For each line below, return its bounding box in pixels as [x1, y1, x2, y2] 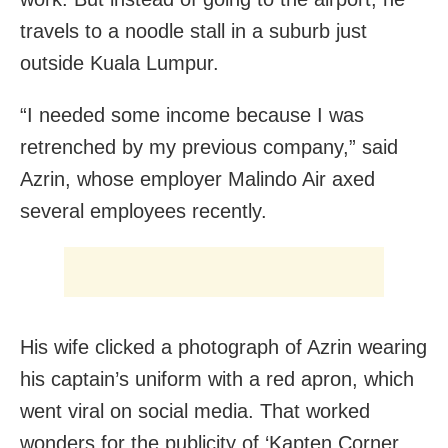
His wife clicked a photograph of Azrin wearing [20, 336, 427, 359]
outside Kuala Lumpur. [20, 52, 219, 75]
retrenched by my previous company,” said [20, 136, 398, 159]
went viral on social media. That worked [20, 400, 370, 423]
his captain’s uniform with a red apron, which [20, 368, 414, 391]
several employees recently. [20, 200, 267, 223]
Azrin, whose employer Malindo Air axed [20, 168, 375, 191]
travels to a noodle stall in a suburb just [20, 20, 367, 43]
